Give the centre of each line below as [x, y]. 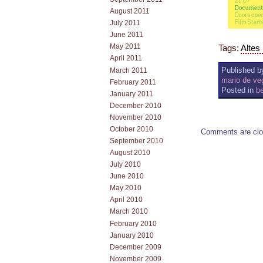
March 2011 [129, 70]
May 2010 [126, 188]
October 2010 [131, 129]
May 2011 [125, 47]
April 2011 [126, 58]
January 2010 [132, 235]
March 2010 [129, 212]
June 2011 [127, 35]
